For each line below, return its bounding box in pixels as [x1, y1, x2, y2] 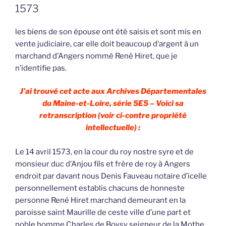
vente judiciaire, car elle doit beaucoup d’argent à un [15, 39, 199, 48]
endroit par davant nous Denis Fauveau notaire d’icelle [15, 172, 207, 181]
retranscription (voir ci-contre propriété [39, 111, 187, 121]
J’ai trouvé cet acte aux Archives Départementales [20, 87, 206, 96]
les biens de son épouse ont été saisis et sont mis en [15, 27, 201, 36]
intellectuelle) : [86, 123, 140, 133]
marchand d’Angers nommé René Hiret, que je [15, 51, 178, 61]
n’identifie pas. [15, 63, 67, 73]
